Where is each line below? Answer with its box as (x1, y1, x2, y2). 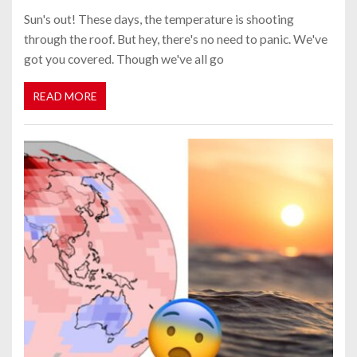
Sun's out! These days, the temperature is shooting (24, 10, 294, 26)
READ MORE (33, 89, 97, 104)
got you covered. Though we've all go (24, 50, 224, 66)
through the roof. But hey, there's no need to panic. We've (24, 30, 328, 46)
